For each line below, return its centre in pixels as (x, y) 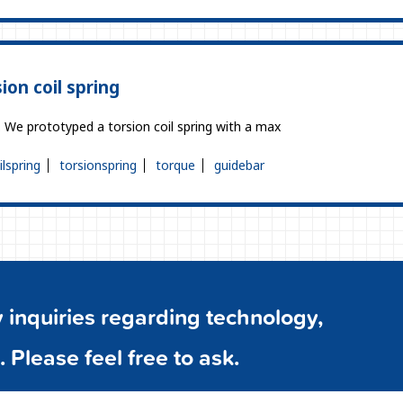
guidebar (239, 166)
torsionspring (98, 166)
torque (175, 166)
